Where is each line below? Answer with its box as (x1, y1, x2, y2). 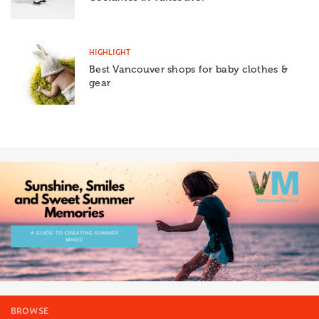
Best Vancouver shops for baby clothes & (89, 63, 288, 75)
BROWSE (11, 304, 48, 317)
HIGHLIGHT (89, 46, 130, 57)
